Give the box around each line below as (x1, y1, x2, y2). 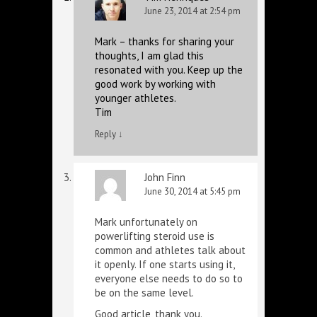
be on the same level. (95, 286, 194, 299)
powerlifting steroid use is (95, 229, 214, 243)
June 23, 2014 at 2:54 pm (144, 5, 241, 17)
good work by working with (95, 77, 216, 91)
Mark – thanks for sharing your (95, 35, 234, 48)
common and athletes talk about (95, 243, 246, 257)
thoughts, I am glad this (95, 49, 204, 62)
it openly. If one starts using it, (95, 258, 234, 271)
